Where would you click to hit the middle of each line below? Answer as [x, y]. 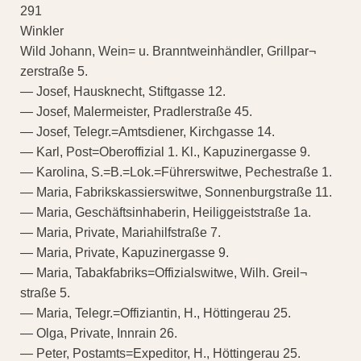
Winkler [42, 31]
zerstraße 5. [54, 71]
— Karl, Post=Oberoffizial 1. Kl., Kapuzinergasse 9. [165, 151]
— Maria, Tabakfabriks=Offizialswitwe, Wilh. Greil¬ [164, 272]
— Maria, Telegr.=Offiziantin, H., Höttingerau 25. [156, 313]
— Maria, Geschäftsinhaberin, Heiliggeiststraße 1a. [166, 212]
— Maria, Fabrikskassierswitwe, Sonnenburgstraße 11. [176, 192]
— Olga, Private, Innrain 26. [99, 333]
